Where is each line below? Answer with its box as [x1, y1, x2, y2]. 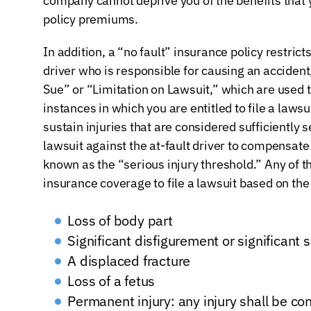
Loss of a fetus [67, 271, 155, 290]
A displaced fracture [67, 251, 191, 270]
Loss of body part [67, 210, 173, 230]
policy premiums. [43, 10, 138, 27]
